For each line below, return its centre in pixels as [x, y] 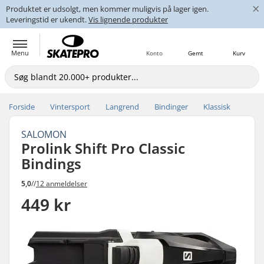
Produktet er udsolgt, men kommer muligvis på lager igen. [107, 9]
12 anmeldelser [62, 183]
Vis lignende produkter [128, 19]
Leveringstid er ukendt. [47, 19]
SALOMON [44, 134]
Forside [22, 107]
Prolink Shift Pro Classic [103, 148]
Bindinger [171, 107]
